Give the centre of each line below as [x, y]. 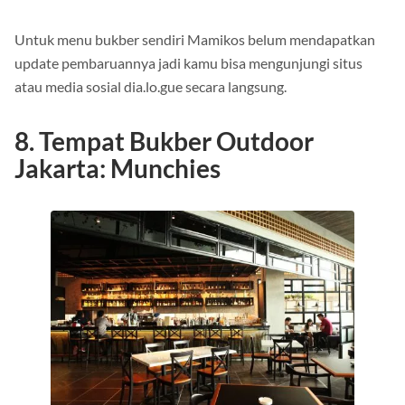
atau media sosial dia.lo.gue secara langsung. [151, 86]
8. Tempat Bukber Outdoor [164, 141]
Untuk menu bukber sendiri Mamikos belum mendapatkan [195, 39]
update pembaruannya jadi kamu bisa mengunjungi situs [188, 62]
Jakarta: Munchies [118, 168]
